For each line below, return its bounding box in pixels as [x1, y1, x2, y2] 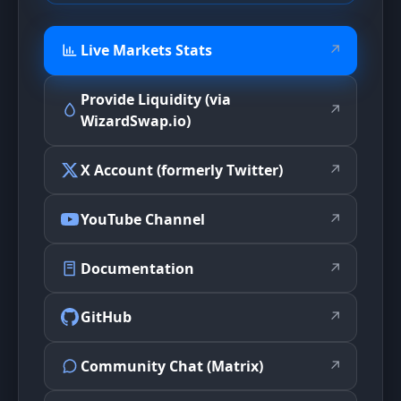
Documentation [81, 258, 194, 278]
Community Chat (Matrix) [81, 356, 263, 377]
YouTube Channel [81, 209, 205, 229]
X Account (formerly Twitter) [81, 159, 283, 180]
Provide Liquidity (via [81, 90, 231, 110]
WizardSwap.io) [81, 111, 191, 132]
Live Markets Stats [81, 40, 212, 61]
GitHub [81, 307, 132, 328]
